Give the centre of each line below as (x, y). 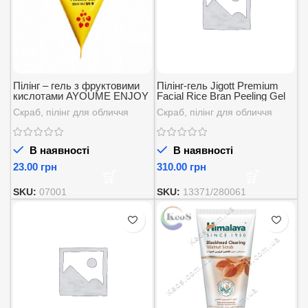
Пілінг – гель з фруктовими (76, 85)
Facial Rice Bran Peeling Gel (221, 96)
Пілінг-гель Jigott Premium (217, 85)
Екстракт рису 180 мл (208, 106)
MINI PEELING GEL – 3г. (70, 106)
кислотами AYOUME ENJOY (81, 96)
